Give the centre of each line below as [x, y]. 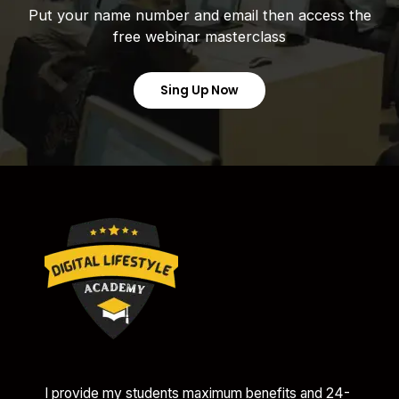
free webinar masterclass [199, 36]
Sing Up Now [199, 91]
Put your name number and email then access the [199, 15]
